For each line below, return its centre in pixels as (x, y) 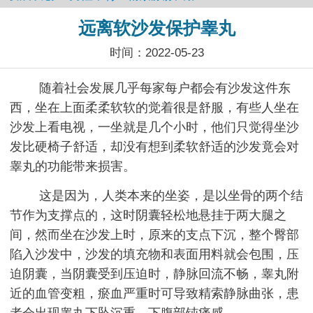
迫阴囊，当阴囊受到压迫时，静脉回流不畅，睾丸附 (154, 274)
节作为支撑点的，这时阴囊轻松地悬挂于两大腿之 (148, 215)
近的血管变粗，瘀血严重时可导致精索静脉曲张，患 (154, 293)
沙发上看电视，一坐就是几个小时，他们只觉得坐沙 (154, 127)
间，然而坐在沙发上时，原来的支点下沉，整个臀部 (154, 234)
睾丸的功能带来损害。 (73, 166)
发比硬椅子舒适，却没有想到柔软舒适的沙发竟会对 (154, 146)
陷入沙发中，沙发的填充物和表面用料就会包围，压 (154, 254)
